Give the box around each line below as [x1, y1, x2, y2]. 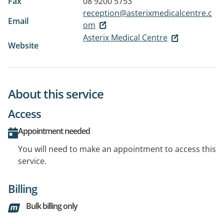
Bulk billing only [26, 200, 77, 212]
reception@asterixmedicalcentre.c [83, 7, 212, 18]
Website [8, 40, 38, 51]
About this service [8, 85, 103, 102]
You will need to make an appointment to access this [18, 143, 216, 155]
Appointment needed [18, 125, 90, 137]
